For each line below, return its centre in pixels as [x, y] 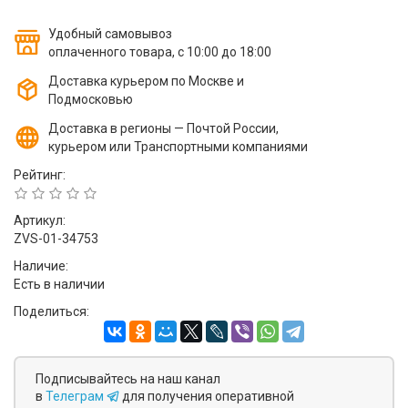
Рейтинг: [40, 175]
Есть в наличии [59, 284]
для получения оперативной [208, 396]
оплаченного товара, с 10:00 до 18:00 [160, 52]
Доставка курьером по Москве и [146, 81]
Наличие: [41, 266]
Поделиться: [51, 311]
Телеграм [76, 396]
